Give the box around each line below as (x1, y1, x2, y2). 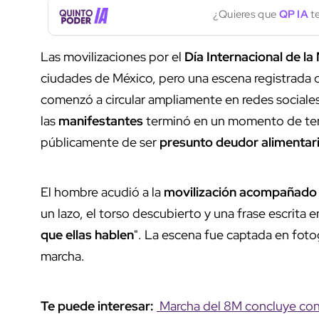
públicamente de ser (41, 133, 159, 150)
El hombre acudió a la (41, 183, 164, 200)
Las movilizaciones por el (41, 48, 184, 65)
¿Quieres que (212, 7, 279, 22)
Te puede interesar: (41, 297, 157, 314)
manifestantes (58, 112, 143, 129)
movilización (164, 183, 236, 200)
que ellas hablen (41, 226, 134, 243)
